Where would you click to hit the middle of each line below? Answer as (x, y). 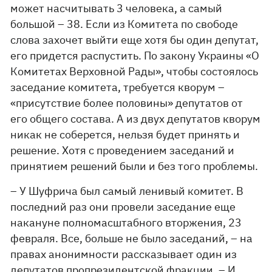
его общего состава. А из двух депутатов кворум (136, 119)
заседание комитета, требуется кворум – (118, 87)
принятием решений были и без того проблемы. (134, 166)
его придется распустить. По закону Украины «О (135, 56)
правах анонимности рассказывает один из (124, 254)
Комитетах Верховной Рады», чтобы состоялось (134, 71)
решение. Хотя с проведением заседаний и (123, 150)
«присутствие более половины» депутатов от (127, 103)
